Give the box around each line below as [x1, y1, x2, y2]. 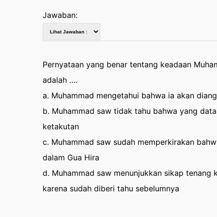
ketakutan [42, 122, 79, 131]
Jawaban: [42, 10, 77, 20]
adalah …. [42, 75, 77, 85]
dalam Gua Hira [42, 153, 99, 162]
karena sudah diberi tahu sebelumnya [42, 184, 179, 193]
